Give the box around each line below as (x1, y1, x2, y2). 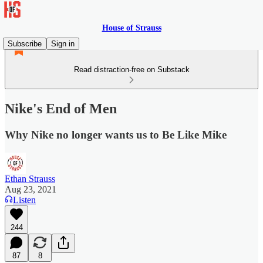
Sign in (51, 39, 75, 48)
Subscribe (8, 39, 42, 48)
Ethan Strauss (5, 173, 55, 184)
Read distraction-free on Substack (73, 65, 190, 74)
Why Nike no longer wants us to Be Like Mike (5, 128, 227, 141)
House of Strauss (102, 23, 161, 32)
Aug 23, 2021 (5, 184, 56, 194)
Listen (13, 194, 36, 205)
